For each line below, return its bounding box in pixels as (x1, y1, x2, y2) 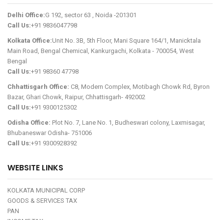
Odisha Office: (7, 118, 51, 126)
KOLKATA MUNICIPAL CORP (7, 186, 85, 194)
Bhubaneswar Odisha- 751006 (7, 129, 92, 137)
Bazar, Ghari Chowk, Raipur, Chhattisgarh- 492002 (7, 93, 145, 101)
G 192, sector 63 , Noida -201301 (45, 11, 137, 19)
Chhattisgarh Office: (7, 82, 69, 90)
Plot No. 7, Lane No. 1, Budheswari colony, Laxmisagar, (51, 118, 205, 126)
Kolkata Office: (7, 36, 52, 44)
